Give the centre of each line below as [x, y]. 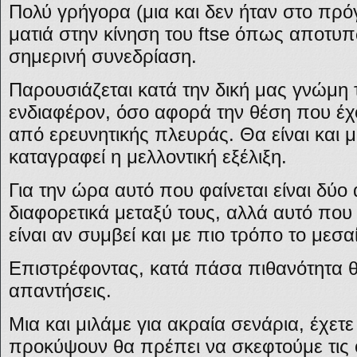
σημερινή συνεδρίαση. [103, 56]
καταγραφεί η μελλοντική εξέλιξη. [148, 157]
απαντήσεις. [60, 290]
